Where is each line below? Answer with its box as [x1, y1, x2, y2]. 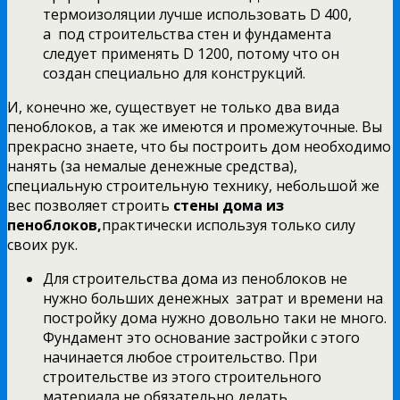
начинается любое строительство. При [43, 346, 317, 367]
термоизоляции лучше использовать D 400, [43, 4, 352, 24]
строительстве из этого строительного [43, 366, 321, 387]
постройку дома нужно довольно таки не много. [43, 307, 387, 328]
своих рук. [7, 234, 78, 254]
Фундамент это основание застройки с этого [43, 327, 360, 347]
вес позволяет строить [7, 195, 170, 215]
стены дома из [170, 195, 284, 215]
